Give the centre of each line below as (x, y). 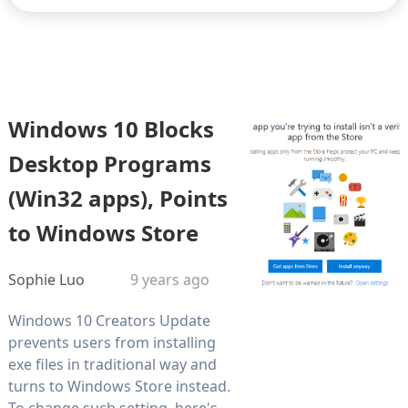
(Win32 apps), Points (117, 198)
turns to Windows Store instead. (119, 386)
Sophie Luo (46, 279)
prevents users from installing (112, 342)
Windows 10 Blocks (111, 128)
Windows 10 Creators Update (109, 320)
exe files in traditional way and (112, 364)
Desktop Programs (109, 163)
